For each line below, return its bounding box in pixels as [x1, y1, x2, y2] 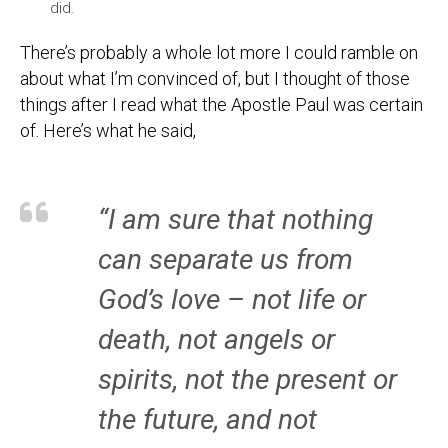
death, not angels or [98, 323, 335, 356]
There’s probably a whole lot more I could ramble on [20, 42, 418, 63]
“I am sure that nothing [98, 203, 373, 236]
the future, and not [98, 403, 317, 436]
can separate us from [98, 243, 353, 276]
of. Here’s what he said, [20, 120, 196, 141]
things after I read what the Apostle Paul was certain [20, 94, 423, 115]
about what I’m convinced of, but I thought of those [20, 68, 410, 89]
